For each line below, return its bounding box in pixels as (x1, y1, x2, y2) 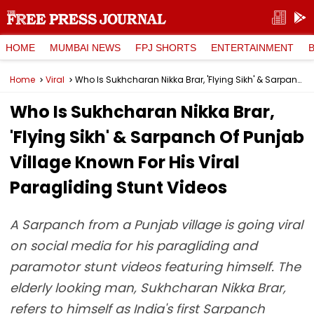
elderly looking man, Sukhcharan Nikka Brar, (10, 279, 286, 296)
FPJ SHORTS (135, 41, 196, 53)
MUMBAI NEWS (50, 41, 121, 53)
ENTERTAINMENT (211, 41, 294, 53)
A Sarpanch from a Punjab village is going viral (10, 216, 303, 233)
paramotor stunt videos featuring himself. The (10, 258, 301, 275)
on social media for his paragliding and (10, 237, 257, 254)
